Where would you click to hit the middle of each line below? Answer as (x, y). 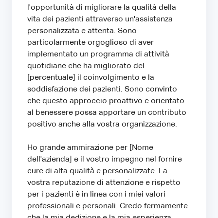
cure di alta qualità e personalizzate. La (97, 171)
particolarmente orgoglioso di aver (91, 43)
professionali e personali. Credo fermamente (108, 206)
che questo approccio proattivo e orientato (106, 101)
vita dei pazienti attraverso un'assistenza (100, 19)
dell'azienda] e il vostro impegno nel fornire (105, 159)
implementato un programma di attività (98, 54)
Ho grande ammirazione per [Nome (90, 148)
